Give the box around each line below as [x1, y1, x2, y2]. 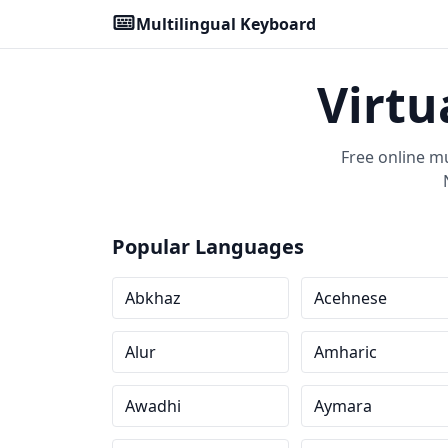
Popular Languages [112, 233, 304, 260]
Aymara [313, 395, 372, 417]
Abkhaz [125, 287, 181, 309]
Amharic [313, 341, 377, 363]
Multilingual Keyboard [136, 13, 316, 35]
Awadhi [125, 395, 181, 417]
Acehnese [313, 287, 387, 309]
